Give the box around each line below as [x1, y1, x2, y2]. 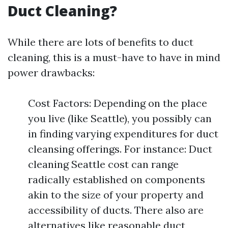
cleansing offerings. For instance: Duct [28, 142, 212, 156]
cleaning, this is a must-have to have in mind [8, 51, 220, 64]
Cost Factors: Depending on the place [28, 97, 207, 110]
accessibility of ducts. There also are [28, 204, 204, 217]
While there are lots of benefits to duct [8, 36, 193, 49]
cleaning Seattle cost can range [28, 158, 179, 171]
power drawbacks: [8, 66, 95, 79]
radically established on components [28, 173, 205, 186]
